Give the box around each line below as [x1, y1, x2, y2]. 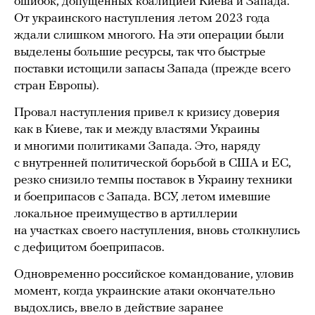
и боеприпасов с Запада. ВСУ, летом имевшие [14, 191, 271, 205]
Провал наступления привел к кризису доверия [14, 106, 280, 120]
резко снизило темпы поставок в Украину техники [14, 174, 292, 188]
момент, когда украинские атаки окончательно [14, 285, 275, 299]
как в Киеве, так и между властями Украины [14, 123, 259, 137]
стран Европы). [14, 79, 99, 94]
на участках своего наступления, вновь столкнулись [14, 224, 300, 238]
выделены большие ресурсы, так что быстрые [14, 46, 266, 60]
